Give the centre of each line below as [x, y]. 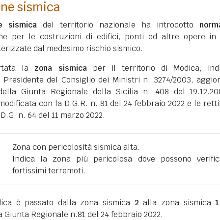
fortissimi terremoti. [49, 171]
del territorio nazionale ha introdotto [118, 25]
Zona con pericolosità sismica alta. [76, 147]
